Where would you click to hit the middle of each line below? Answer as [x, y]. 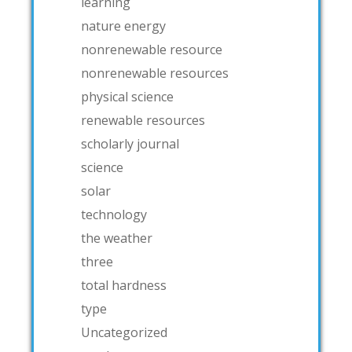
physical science [127, 96]
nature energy [123, 26]
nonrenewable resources [155, 73]
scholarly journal [130, 143]
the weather [117, 238]
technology [114, 214]
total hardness [124, 285]
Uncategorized [124, 332]
